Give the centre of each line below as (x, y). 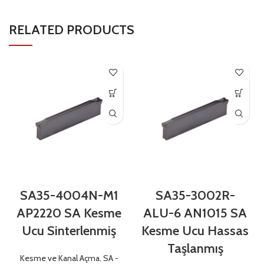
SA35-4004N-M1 (69, 195)
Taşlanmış (195, 248)
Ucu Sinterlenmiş (69, 230)
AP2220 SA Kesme (69, 213)
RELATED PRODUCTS (72, 29)
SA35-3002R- (195, 195)
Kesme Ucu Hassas (195, 230)
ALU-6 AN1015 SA (195, 213)
